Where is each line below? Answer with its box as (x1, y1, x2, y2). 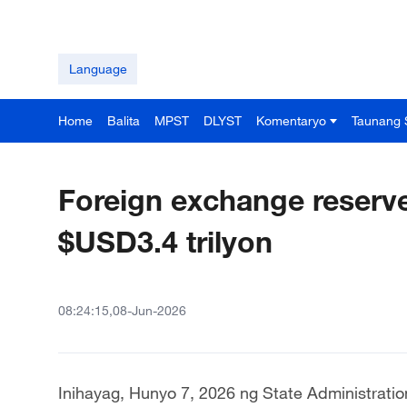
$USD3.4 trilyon (58, 223, 273, 259)
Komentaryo (256, 113, 326, 128)
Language (68, 61, 127, 76)
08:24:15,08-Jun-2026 (58, 303, 186, 318)
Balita (107, 113, 140, 128)
